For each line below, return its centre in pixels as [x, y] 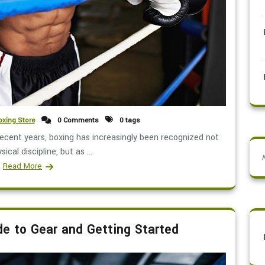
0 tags [129, 120]
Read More [22, 166]
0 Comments [77, 120]
